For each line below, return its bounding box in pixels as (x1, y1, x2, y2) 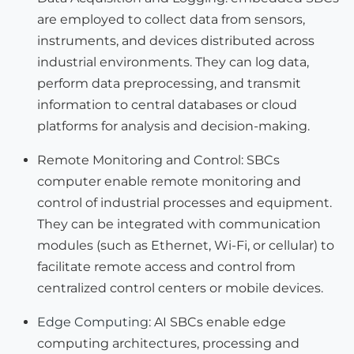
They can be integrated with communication (37, 216, 321, 232)
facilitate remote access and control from (37, 258, 296, 274)
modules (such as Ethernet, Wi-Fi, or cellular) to (37, 237, 334, 253)
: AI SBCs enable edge (149, 314, 286, 330)
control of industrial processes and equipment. (37, 194, 332, 210)
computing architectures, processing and (37, 335, 299, 351)
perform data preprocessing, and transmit (37, 75, 301, 91)
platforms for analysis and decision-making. (37, 118, 310, 134)
